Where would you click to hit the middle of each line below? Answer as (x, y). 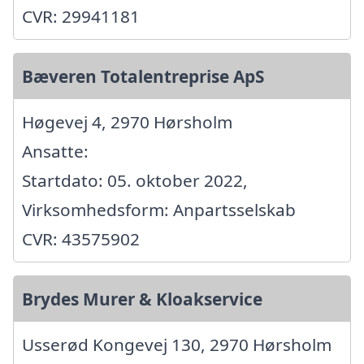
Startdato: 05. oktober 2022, (135, 181)
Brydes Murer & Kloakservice (142, 299)
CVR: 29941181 (81, 17)
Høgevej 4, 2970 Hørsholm (127, 122)
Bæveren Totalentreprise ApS (143, 77)
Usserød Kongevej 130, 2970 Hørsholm (177, 345)
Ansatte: (55, 152)
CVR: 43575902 (81, 239)
